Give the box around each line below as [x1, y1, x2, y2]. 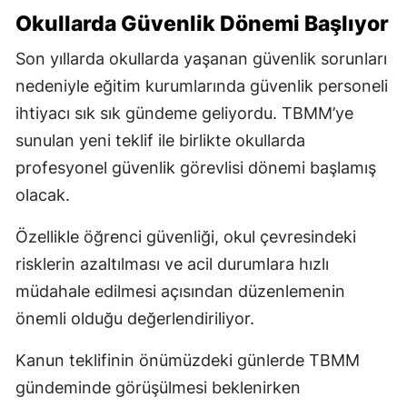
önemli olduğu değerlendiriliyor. [15, 308, 254, 328]
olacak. [15, 184, 70, 204]
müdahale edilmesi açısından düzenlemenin [15, 281, 345, 301]
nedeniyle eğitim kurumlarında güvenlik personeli [15, 75, 388, 95]
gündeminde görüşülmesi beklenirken [15, 377, 301, 397]
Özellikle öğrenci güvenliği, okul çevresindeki [15, 226, 356, 246]
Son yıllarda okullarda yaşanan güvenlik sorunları [15, 48, 387, 68]
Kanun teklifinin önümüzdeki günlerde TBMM [15, 350, 360, 370]
